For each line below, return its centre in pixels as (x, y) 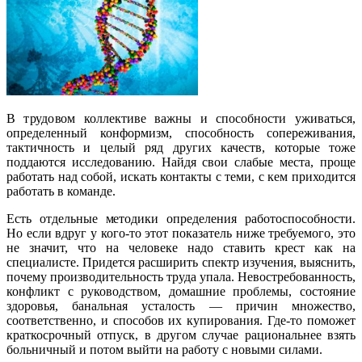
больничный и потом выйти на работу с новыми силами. (164, 350)
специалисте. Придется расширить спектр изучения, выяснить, (181, 263)
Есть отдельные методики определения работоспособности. (181, 219)
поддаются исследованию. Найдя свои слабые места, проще (181, 162)
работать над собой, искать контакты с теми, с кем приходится (181, 177)
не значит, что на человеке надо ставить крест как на (181, 248)
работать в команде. (61, 192)
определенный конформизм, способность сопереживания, (181, 133)
